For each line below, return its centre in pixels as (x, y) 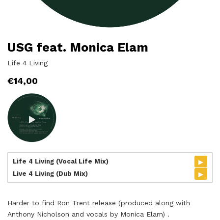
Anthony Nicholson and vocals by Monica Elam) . (88, 214)
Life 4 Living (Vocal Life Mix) (61, 161)
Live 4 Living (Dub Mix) (50, 174)
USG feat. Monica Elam (78, 47)
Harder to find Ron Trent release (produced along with (99, 203)
